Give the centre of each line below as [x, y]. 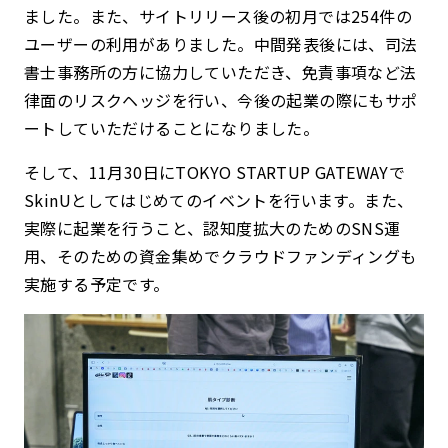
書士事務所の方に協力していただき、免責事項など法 [220, 72]
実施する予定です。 [97, 284]
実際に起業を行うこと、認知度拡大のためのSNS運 [212, 228]
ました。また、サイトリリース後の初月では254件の [218, 16]
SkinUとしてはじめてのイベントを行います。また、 [219, 200]
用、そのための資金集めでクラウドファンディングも [220, 256]
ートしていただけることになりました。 [172, 128]
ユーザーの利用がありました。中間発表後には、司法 [221, 44]
